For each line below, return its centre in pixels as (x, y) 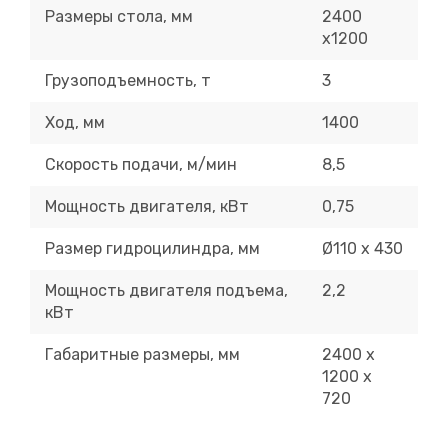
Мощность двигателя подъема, (166, 290)
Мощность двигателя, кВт (147, 206)
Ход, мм (75, 122)
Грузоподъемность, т (128, 80)
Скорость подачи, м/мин (141, 164)
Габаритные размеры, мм (142, 354)
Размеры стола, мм (119, 16)
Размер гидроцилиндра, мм (152, 248)
